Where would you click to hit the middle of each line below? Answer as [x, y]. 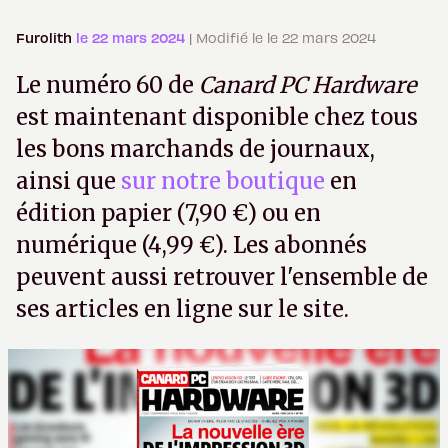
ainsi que [68, 181]
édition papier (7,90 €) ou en [168, 213]
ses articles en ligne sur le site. [182, 309]
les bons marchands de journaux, [195, 149]
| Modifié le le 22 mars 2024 [282, 38]
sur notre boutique [223, 181]
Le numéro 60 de [107, 85]
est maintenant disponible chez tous [217, 117]
